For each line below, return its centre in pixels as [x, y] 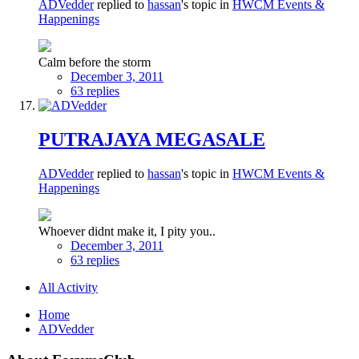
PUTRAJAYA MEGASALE [152, 139]
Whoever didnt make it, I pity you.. [127, 231]
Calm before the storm [95, 62]
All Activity [68, 287]
